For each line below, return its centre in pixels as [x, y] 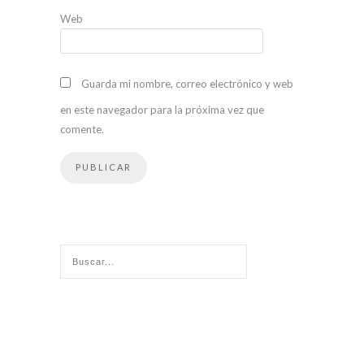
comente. [82, 129]
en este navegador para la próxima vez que [162, 109]
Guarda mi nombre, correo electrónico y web [187, 83]
